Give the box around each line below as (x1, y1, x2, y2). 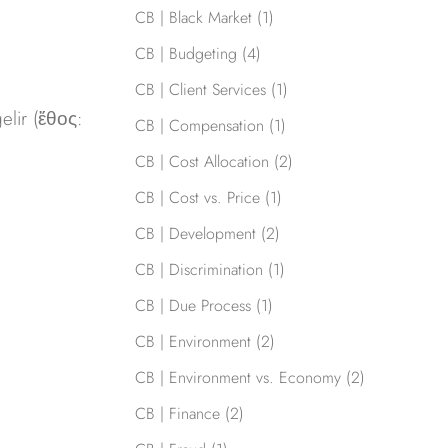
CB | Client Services (134, 78, 266, 102)
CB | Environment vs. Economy (134, 366, 341, 390)
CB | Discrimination (134, 258, 263, 282)
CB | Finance (134, 402, 220, 426)
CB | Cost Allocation (134, 150, 269, 174)
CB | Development (134, 222, 256, 246)
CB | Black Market (134, 6, 252, 30)
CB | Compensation (134, 114, 264, 138)
